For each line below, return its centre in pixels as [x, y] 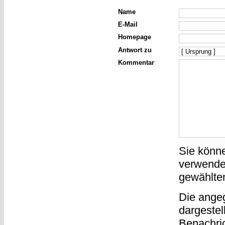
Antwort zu [135, 50]
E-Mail [128, 25]
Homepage [134, 37]
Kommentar [136, 63]
